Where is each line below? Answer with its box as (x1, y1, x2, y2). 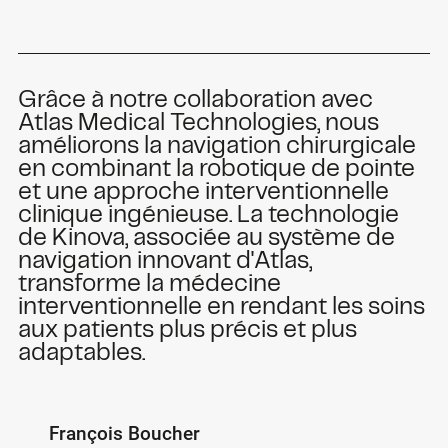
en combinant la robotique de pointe (17, 158, 415, 182)
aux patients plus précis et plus (17, 319, 357, 343)
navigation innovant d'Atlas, (17, 250, 312, 274)
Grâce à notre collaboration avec (17, 89, 373, 113)
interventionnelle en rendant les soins (17, 296, 425, 320)
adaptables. (17, 342, 145, 366)
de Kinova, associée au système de (17, 227, 395, 251)
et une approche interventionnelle (17, 181, 389, 205)
